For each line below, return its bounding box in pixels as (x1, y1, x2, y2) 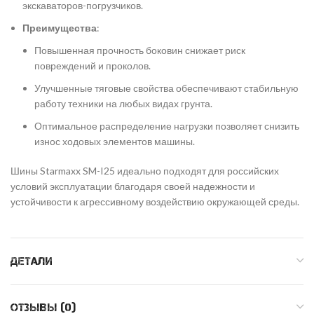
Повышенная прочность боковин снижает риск (34, 43, 245, 56)
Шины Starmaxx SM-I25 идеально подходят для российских (11, 164, 279, 177)
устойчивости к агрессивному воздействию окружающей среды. (11, 195, 299, 207)
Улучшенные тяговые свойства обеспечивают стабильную (34, 81, 299, 94)
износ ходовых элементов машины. (34, 135, 195, 147)
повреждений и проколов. (34, 59, 151, 71)
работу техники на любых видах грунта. (34, 97, 212, 109)
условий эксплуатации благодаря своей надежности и (11, 179, 255, 192)
